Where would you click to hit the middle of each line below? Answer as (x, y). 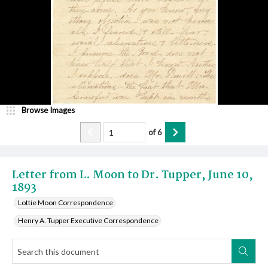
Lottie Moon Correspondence (66, 202)
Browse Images (48, 110)
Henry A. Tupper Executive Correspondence (88, 220)
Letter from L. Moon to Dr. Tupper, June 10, (133, 175)
